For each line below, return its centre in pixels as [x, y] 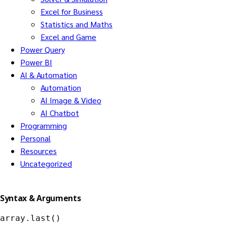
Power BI [36, 62]
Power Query [43, 50]
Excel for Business [72, 12]
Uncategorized [46, 164]
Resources [39, 151]
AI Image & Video [71, 100]
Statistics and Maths [77, 24]
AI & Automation [49, 75]
